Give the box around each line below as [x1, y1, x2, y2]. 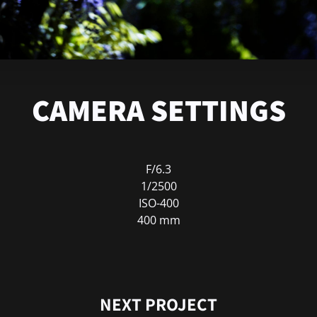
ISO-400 [138, 195, 179, 211]
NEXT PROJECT [100, 292, 217, 316]
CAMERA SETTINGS [31, 89, 286, 129]
